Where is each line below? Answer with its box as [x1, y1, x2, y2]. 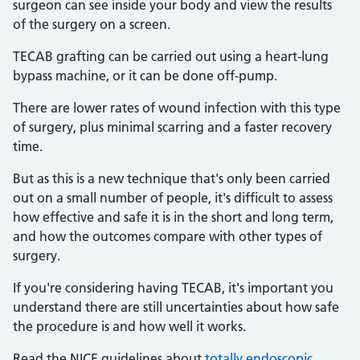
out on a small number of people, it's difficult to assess [13, 190, 333, 206]
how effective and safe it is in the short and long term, [13, 209, 333, 225]
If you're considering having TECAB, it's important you [13, 280, 333, 296]
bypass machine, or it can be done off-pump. [13, 67, 277, 84]
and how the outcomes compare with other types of [13, 228, 322, 244]
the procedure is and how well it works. [13, 318, 246, 334]
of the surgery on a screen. [13, 16, 170, 32]
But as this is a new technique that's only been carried [13, 170, 330, 186]
